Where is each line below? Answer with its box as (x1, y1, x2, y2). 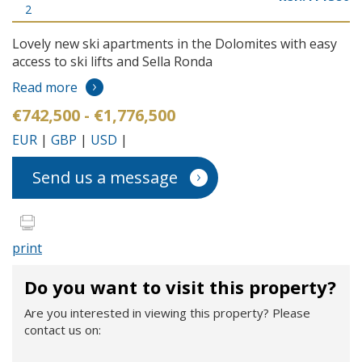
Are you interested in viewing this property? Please (24, 305, 310, 322)
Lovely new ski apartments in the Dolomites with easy (12, 35, 337, 53)
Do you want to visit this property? (24, 275, 336, 300)
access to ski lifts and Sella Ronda (12, 53, 213, 71)
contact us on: (24, 322, 101, 339)
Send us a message (32, 166, 178, 189)
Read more (12, 78, 78, 97)
